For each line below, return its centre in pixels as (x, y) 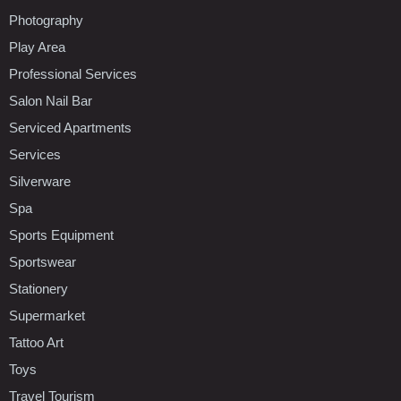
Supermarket (47, 315)
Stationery (38, 288)
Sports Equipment (61, 235)
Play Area (37, 47)
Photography (46, 20)
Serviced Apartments (70, 127)
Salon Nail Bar (51, 100)
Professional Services (73, 73)
